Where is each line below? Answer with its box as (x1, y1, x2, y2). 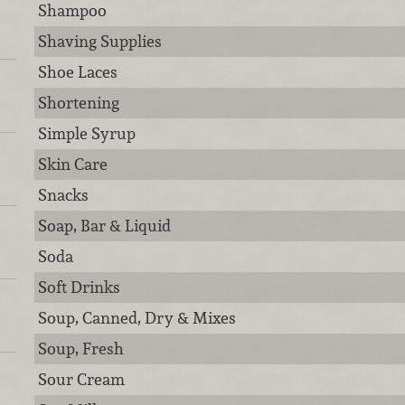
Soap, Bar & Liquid (38, 215, 172, 236)
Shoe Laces (38, 61, 118, 82)
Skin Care (38, 154, 108, 174)
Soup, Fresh (38, 338, 125, 359)
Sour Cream (38, 369, 126, 390)
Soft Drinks (38, 277, 121, 297)
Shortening (38, 92, 120, 113)
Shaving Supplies (38, 31, 163, 52)
